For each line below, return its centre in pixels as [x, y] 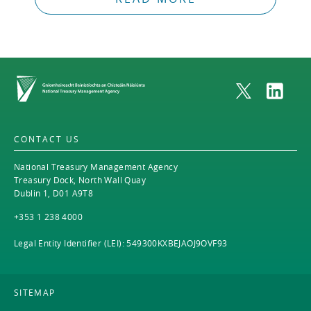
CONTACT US [47, 139]
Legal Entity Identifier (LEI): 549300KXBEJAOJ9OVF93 [121, 243]
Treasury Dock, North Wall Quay [80, 180]
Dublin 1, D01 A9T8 [54, 193]
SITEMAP [35, 292]
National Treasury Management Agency [96, 167]
